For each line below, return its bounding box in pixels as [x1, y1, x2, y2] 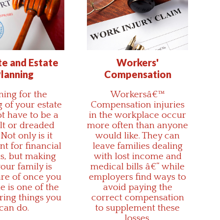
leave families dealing [92, 140, 183, 151]
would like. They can [95, 130, 180, 141]
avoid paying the [103, 182, 172, 192]
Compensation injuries [90, 99, 185, 110]
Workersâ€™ [110, 89, 165, 100]
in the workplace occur [89, 110, 186, 120]
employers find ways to [89, 171, 186, 182]
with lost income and [93, 151, 182, 162]
